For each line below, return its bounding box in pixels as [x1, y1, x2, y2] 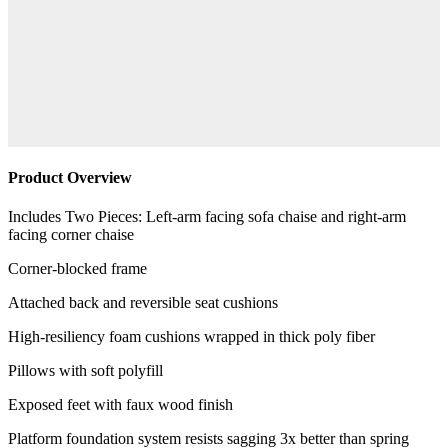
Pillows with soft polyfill [8, 361, 163, 379]
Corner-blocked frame [8, 259, 147, 277]
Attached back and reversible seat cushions [8, 293, 278, 311]
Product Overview [8, 168, 132, 186]
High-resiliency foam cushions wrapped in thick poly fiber [8, 327, 375, 345]
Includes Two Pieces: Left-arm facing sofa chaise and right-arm [8, 207, 406, 225]
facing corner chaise [8, 225, 134, 243]
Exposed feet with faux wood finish [8, 395, 233, 413]
